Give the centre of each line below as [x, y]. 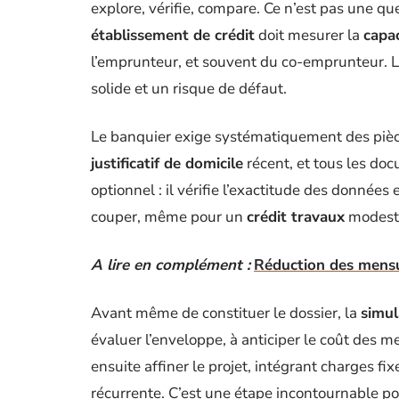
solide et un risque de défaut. [189, 89]
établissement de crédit [173, 35]
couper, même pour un [169, 217]
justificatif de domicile [167, 163]
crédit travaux [296, 217]
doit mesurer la [309, 35]
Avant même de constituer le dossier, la [226, 313]
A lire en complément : [171, 265]
